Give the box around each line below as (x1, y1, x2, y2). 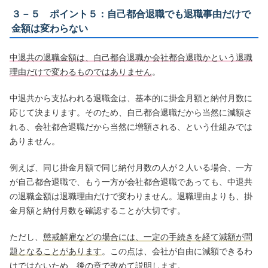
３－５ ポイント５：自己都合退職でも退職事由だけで (11, 9, 251, 20)
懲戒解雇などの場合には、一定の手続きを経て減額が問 (43, 232, 253, 242)
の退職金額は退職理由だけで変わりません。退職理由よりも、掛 (10, 191, 253, 202)
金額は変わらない (11, 23, 89, 34)
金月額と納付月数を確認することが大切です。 (10, 206, 186, 216)
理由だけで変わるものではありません (10, 67, 153, 77)
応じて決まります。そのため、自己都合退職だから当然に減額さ (10, 108, 253, 118)
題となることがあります (10, 246, 102, 257)
